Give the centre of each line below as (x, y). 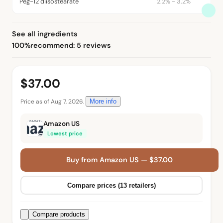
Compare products (59, 215)
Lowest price (65, 134)
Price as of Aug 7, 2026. (53, 102)
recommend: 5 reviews (71, 46)
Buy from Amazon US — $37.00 (119, 160)
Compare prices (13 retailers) (111, 185)
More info (103, 102)
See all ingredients (45, 34)
